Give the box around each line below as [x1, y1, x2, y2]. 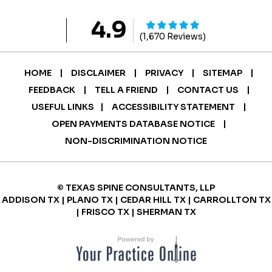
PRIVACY [145, 67, 183, 78]
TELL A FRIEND [94, 84, 158, 95]
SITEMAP [203, 67, 242, 78]
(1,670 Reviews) [140, 31, 206, 42]
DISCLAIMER [71, 67, 126, 78]
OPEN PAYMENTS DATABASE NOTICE [52, 118, 215, 129]
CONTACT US [177, 84, 239, 95]
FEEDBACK [28, 84, 75, 95]
